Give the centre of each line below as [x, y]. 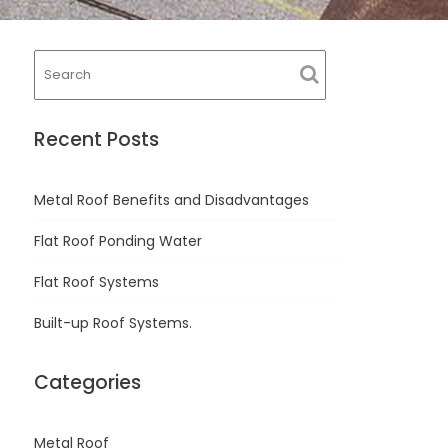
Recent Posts [97, 139]
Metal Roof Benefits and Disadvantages [172, 200]
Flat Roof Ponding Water [118, 241]
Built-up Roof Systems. [113, 323]
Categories [88, 382]
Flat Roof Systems [97, 282]
